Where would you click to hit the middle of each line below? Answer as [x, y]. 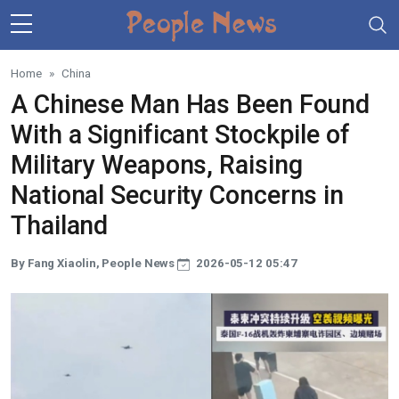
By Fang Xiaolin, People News [94, 263]
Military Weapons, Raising [157, 165]
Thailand [60, 225]
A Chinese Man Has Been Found [191, 104]
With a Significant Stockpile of [180, 134]
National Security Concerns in [178, 195]
